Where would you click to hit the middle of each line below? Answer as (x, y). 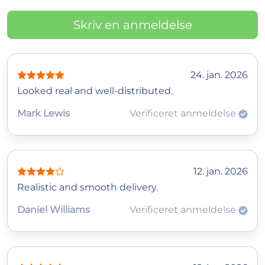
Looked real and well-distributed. (95, 91)
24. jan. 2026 (219, 75)
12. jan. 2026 (221, 172)
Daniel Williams (54, 210)
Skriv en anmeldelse (132, 25)
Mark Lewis (43, 114)
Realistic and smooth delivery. (88, 188)
